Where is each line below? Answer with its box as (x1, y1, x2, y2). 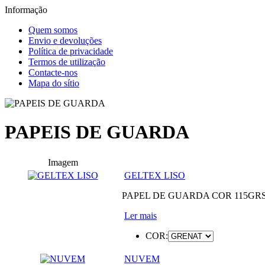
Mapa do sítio (28, 78, 79, 88)
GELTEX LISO (124, 170, 185, 180)
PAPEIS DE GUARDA (5, 121, 189, 143)
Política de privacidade (28, 46, 113, 56)
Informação (5, 5, 47, 15)
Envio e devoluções (28, 35, 102, 46)
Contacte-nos (28, 67, 77, 77)
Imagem (45, 157, 80, 167)
